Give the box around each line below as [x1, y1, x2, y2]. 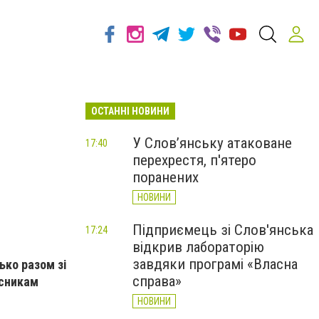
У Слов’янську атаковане [132, 135, 292, 152]
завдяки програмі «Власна [132, 256, 298, 273]
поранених [132, 169, 199, 186]
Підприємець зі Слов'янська [132, 221, 313, 239]
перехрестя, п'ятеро [132, 152, 256, 169]
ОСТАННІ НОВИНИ [91, 105, 169, 117]
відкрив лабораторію [132, 239, 264, 256]
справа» [132, 273, 182, 290]
